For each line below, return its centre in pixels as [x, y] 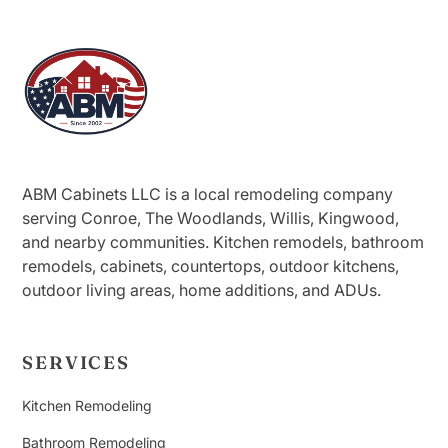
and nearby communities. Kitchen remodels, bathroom [223, 242]
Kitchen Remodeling [87, 406]
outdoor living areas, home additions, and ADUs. [202, 290]
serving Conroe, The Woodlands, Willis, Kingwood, [211, 218]
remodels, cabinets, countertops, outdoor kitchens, [211, 266]
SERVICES [76, 363]
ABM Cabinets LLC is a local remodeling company [208, 194]
